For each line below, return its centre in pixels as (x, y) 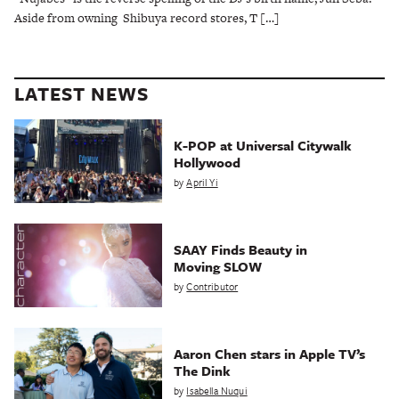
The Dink (202, 371)
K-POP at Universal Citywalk (262, 146)
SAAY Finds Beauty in (240, 250)
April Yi (202, 183)
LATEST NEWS (81, 93)
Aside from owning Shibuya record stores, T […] (147, 17)
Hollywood (207, 163)
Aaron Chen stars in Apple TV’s (269, 354)
